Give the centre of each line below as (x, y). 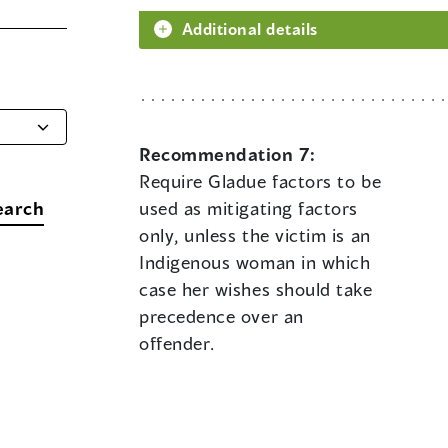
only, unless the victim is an (255, 235)
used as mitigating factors (249, 208)
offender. (177, 343)
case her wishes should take (256, 289)
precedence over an (221, 316)
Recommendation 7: (227, 154)
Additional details (250, 29)
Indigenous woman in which (255, 262)
